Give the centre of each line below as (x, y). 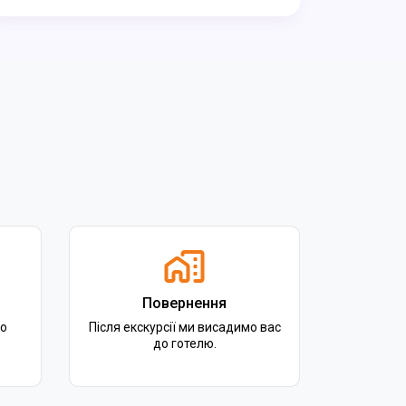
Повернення (184, 303)
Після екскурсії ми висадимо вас (184, 327)
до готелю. (184, 343)
